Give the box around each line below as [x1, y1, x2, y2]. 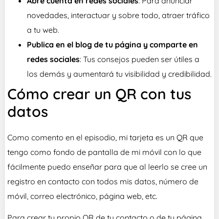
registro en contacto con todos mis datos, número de [7, 176, 198, 186]
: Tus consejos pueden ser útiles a [80, 54, 199, 64]
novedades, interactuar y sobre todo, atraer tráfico [27, 10, 210, 20]
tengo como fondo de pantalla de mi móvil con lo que [7, 147, 201, 157]
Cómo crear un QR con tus [7, 84, 191, 103]
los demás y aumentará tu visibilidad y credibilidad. [27, 68, 212, 79]
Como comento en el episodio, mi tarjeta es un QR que [7, 132, 203, 142]
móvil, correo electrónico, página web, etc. [7, 191, 157, 201]
